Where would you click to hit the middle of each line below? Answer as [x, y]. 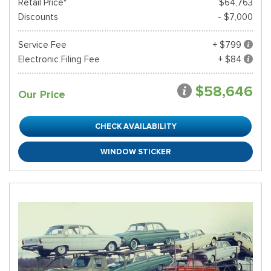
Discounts [38, 17]
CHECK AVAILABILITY [135, 126]
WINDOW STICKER [135, 152]
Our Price [42, 94]
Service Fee [42, 45]
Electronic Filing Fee [59, 59]
